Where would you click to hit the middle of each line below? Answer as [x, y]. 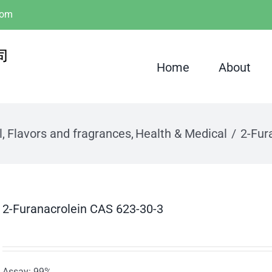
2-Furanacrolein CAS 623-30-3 [83, 209]
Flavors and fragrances [69, 134]
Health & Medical [181, 134]
